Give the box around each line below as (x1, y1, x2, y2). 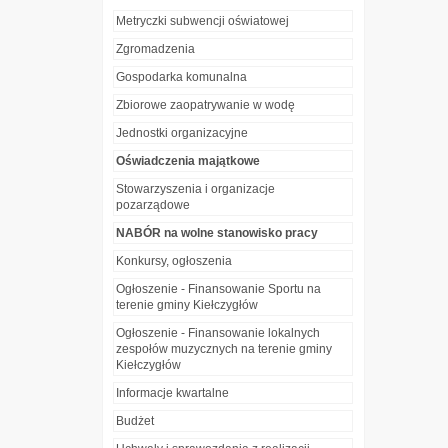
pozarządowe (116, 198, 190, 213)
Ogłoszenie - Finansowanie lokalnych (116, 326, 320, 341)
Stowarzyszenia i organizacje (116, 182, 275, 197)
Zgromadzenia (116, 42, 195, 57)
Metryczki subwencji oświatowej (116, 14, 289, 29)
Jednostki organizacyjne (116, 126, 248, 141)
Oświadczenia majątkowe (116, 154, 260, 169)
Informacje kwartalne (116, 386, 229, 401)
